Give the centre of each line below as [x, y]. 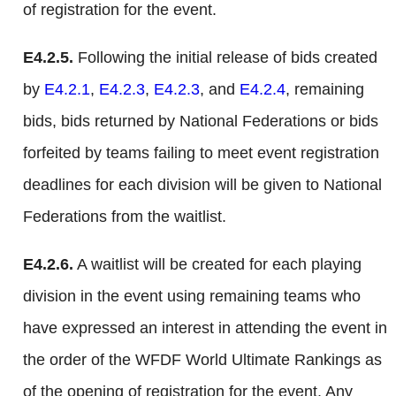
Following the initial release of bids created [225, 58]
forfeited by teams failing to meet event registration [201, 153]
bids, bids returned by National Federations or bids [201, 122]
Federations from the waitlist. [125, 217]
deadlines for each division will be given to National [202, 185]
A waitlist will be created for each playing [217, 265]
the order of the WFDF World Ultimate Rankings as [202, 360]
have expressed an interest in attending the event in [205, 328]
